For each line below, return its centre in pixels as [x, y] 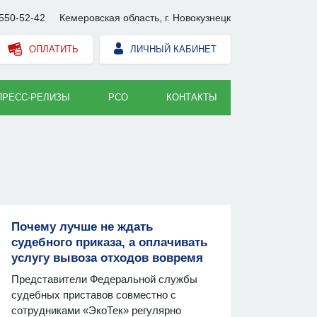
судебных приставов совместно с [94, 295]
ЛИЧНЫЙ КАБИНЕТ [172, 49]
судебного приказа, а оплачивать [109, 242]
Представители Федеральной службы [104, 279]
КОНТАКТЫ [192, 97]
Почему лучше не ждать [82, 227]
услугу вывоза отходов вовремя [107, 258]
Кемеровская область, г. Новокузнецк [145, 18]
